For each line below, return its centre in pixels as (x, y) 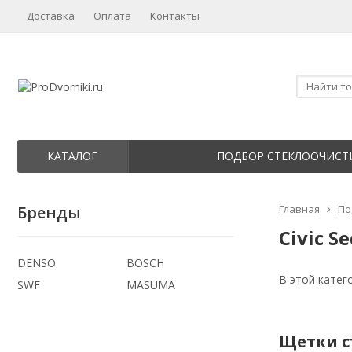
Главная (299, 209)
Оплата (112, 16)
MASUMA (150, 285)
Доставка (51, 16)
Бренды (49, 213)
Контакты (175, 16)
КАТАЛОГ (72, 156)
